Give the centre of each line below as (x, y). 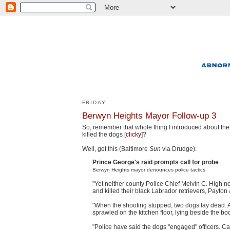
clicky (133, 134)
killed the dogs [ (104, 134)
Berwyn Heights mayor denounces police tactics (149, 169)
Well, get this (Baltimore (116, 149)
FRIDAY (94, 103)
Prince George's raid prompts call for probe (155, 162)
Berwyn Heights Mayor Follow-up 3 (149, 115)
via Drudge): (178, 149)
